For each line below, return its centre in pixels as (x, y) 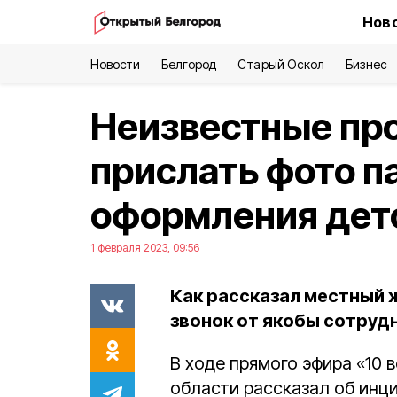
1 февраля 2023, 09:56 (145, 248)
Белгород (189, 64)
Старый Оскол (281, 64)
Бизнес (366, 64)
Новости (116, 64)
